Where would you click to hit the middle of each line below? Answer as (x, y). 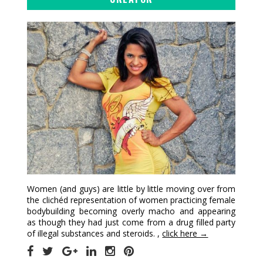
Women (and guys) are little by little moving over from (131, 189)
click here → (185, 234)
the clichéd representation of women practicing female (131, 200)
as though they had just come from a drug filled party (131, 222)
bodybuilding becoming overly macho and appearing (131, 211)
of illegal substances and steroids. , (95, 234)
